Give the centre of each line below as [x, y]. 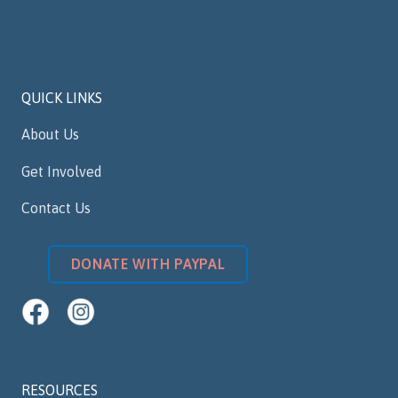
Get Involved [62, 171]
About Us [50, 135]
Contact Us [56, 207]
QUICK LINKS [62, 98]
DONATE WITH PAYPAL [148, 264]
